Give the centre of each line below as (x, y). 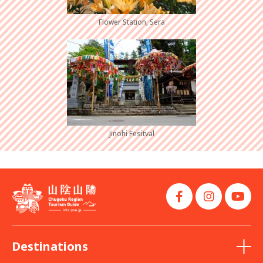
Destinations (50, 246)
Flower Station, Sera (131, 22)
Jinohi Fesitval (131, 134)
